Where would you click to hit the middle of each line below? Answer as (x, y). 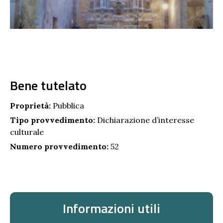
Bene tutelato (48, 86)
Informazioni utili (111, 209)
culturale (27, 132)
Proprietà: (30, 106)
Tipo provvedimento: (53, 120)
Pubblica (67, 106)
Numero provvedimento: (59, 147)
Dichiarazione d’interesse (145, 120)
